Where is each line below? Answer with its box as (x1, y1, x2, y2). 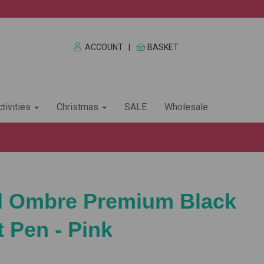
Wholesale (164, 101, 208, 113)
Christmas (57, 101, 101, 113)
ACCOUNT (84, 42, 123, 52)
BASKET (147, 42, 179, 52)
